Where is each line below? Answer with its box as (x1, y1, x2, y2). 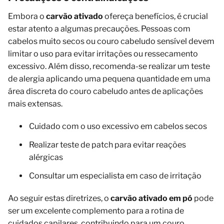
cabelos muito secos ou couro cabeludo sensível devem (8, 36, 214, 46)
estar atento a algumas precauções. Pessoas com (8, 23, 190, 33)
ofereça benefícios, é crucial (103, 11, 208, 21)
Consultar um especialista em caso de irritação (29, 170, 201, 180)
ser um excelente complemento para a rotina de (8, 205, 184, 215)
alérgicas (29, 152, 63, 162)
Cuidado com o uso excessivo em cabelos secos (29, 121, 207, 131)
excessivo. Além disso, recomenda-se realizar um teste (8, 61, 210, 71)
